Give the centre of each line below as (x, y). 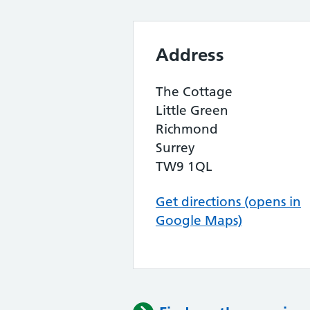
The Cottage (194, 92)
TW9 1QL (184, 166)
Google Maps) (199, 220)
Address (190, 55)
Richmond (187, 129)
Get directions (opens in (228, 202)
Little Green (192, 110)
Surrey (175, 148)
